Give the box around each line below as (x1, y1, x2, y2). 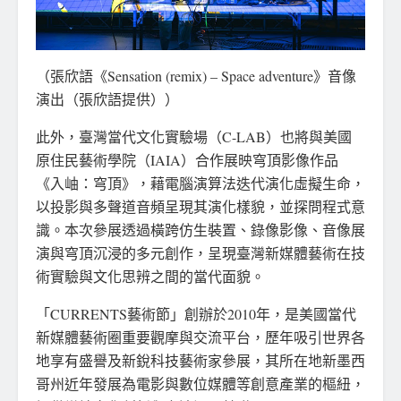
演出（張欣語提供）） (36, 90, 179, 109)
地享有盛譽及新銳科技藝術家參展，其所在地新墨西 (36, 351, 365, 371)
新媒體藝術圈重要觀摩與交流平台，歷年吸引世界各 (36, 328, 365, 347)
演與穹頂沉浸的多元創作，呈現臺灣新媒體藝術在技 (36, 243, 365, 263)
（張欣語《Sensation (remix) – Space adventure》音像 (36, 66, 356, 86)
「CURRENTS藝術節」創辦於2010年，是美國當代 (36, 304, 356, 324)
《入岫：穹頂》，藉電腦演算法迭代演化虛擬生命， (36, 174, 365, 193)
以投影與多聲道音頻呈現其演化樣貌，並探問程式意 (36, 197, 365, 217)
